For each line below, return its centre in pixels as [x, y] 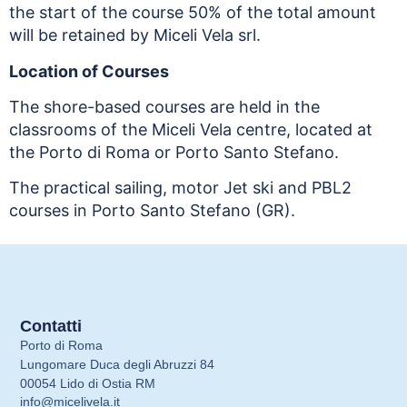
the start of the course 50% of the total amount [193, 13]
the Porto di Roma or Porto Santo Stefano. [174, 152]
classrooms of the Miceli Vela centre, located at [191, 129]
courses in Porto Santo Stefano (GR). [152, 211]
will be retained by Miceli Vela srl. [135, 35]
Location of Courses [89, 71]
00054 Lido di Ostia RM [88, 384]
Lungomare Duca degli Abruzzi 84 [118, 365]
